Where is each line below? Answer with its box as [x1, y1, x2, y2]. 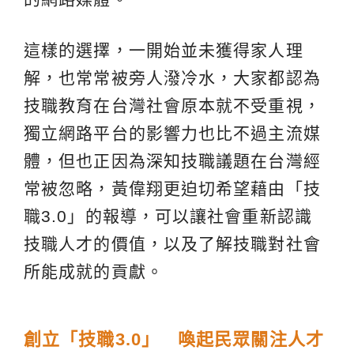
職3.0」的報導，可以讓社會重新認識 [24, 207, 312, 226]
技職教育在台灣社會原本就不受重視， [24, 96, 321, 115]
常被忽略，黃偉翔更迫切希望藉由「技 [24, 179, 321, 198]
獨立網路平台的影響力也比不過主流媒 [24, 124, 321, 143]
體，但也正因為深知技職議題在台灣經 [24, 152, 321, 171]
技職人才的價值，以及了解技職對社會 [24, 235, 321, 254]
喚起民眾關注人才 [178, 330, 324, 350]
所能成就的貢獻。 [24, 262, 164, 281]
